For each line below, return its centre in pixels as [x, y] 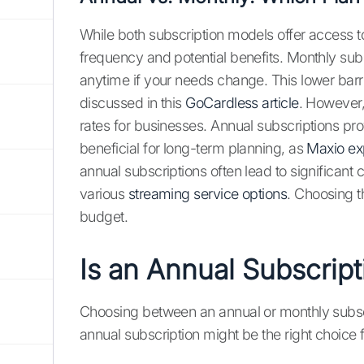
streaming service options [208, 194]
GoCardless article [242, 103]
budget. [104, 217]
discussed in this [133, 103]
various [104, 194]
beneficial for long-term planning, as [193, 149]
